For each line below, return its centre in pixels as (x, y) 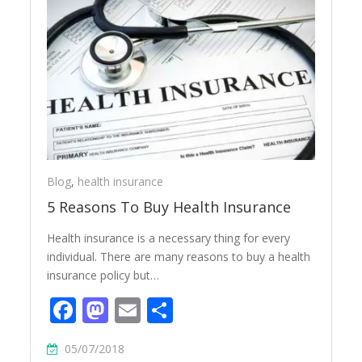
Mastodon (170, 310)
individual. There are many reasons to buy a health (179, 257)
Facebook (133, 310)
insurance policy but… (103, 276)
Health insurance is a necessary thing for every (169, 238)
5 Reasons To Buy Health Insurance (169, 207)
